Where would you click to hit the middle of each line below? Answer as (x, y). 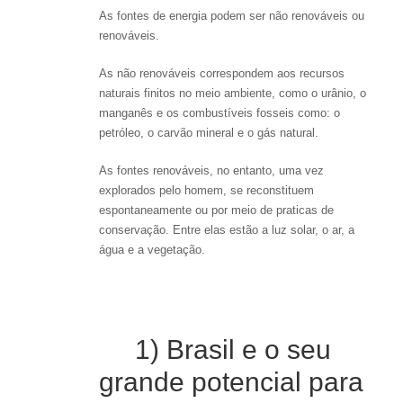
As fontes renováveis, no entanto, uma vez (211, 170)
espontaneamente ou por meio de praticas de (216, 210)
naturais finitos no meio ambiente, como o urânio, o (233, 93)
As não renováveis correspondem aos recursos (222, 73)
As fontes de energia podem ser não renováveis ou (232, 15)
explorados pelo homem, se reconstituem (206, 190)
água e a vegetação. (152, 249)
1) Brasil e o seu (215, 349)
